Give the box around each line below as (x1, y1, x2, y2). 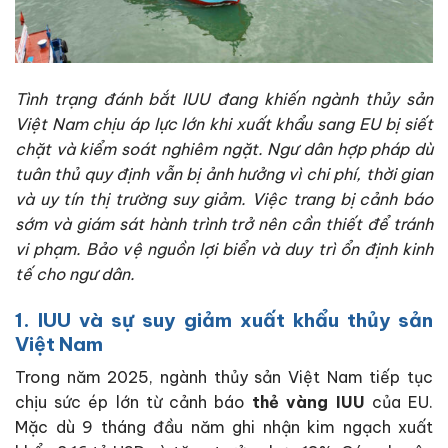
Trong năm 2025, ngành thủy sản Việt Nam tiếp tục (15, 367, 433, 388)
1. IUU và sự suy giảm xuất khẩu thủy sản (15, 307, 433, 332)
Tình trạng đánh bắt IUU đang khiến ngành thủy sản (15, 89, 433, 110)
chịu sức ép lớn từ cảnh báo (15, 392, 246, 413)
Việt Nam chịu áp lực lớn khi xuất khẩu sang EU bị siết (15, 114, 433, 135)
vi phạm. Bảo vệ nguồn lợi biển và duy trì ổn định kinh (15, 239, 433, 260)
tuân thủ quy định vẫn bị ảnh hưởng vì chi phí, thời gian (15, 164, 433, 185)
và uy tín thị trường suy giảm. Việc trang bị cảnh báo (15, 189, 433, 210)
